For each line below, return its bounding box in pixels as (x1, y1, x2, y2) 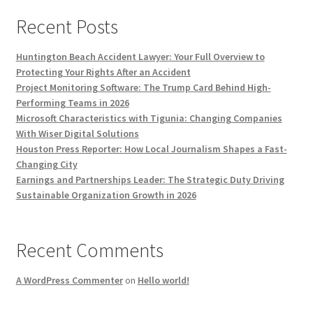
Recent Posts (15, 13, 118, 39)
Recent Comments (15, 237, 163, 263)
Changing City (15, 157, 78, 170)
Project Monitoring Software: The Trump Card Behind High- (15, 80, 271, 94)
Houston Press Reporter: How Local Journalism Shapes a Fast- (15, 142, 287, 155)
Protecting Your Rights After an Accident (15, 65, 191, 78)
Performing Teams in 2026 (15, 96, 129, 109)
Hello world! (137, 273, 189, 286)
